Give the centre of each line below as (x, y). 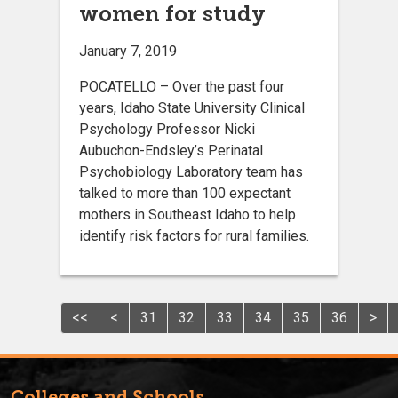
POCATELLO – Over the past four (182, 86)
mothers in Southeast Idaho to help (187, 214)
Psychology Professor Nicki (167, 129)
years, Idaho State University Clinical (192, 107)
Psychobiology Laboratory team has (191, 171)
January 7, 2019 (128, 51)
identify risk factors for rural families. (194, 235)
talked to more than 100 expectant (185, 193)
